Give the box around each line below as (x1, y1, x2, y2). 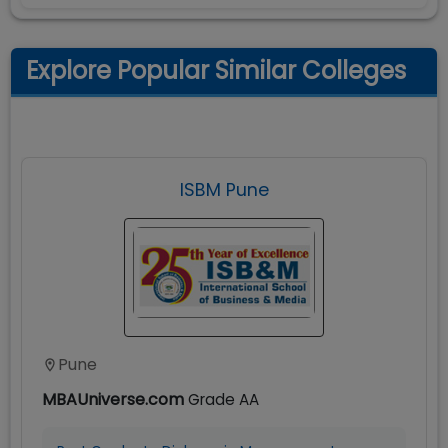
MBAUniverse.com (42, 388, 184, 411)
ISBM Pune (179, 178, 269, 202)
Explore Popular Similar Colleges (26, 54, 406, 87)
